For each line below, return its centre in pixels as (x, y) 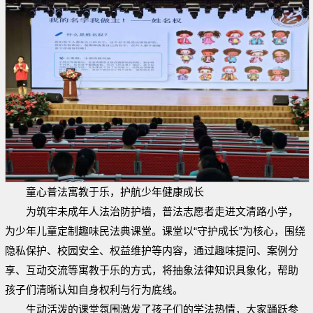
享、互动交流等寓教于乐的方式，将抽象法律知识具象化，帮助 (152, 270)
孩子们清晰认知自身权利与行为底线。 (94, 290)
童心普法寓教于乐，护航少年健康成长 (115, 192)
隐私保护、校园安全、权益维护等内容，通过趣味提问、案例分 (152, 251)
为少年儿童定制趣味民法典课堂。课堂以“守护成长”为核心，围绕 (155, 231)
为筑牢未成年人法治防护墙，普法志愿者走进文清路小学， (162, 212)
